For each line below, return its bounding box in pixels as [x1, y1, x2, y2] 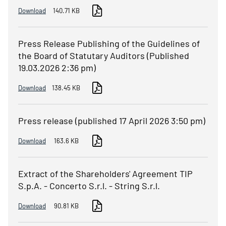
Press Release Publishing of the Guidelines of [18, 38, 200, 49]
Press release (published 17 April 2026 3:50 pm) [18, 115, 205, 127]
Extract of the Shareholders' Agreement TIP [18, 168, 193, 180]
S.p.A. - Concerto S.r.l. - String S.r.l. [18, 180, 160, 192]
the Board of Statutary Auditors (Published [18, 50, 189, 62]
